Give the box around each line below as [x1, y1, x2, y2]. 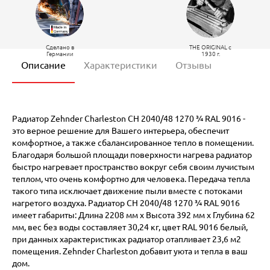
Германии [46, 50, 74, 57]
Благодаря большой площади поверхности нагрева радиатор [12, 149, 252, 160]
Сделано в [45, 43, 74, 51]
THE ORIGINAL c [189, 43, 231, 51]
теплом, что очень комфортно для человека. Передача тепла [12, 174, 250, 184]
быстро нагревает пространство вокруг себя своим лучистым [12, 162, 254, 172]
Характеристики [84, 59, 157, 71]
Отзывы [175, 59, 212, 71]
